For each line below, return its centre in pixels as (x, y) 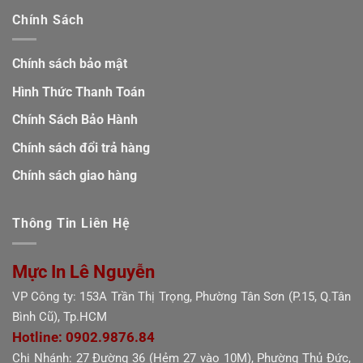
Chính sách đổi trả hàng (81, 147)
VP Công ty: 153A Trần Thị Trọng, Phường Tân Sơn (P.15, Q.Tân (181, 296)
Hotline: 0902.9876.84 (83, 337)
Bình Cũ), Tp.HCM (60, 316)
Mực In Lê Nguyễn (83, 271)
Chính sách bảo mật (70, 64)
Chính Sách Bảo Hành (75, 120)
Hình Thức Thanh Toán (79, 92)
